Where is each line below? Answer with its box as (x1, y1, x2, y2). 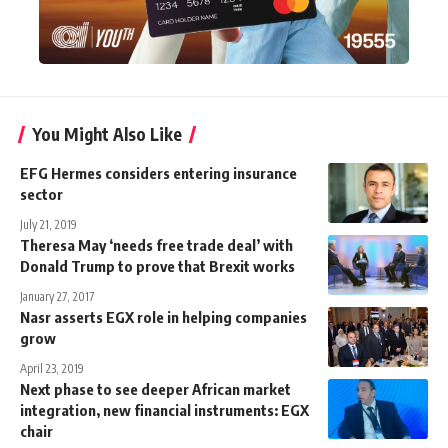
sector (20, 185, 63, 204)
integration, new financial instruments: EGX (20, 401, 309, 420)
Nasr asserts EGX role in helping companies (20, 308, 307, 327)
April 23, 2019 (20, 361, 84, 377)
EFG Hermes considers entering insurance (20, 164, 297, 183)
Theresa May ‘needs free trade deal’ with (20, 236, 293, 255)
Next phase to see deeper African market (20, 380, 291, 399)
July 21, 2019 (20, 217, 77, 233)
